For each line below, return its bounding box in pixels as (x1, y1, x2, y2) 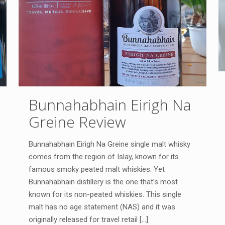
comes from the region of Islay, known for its (28, 152, 179, 162)
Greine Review (28, 111, 126, 133)
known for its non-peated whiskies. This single (28, 190, 181, 199)
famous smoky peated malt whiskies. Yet (28, 165, 165, 174)
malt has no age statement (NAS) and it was (28, 202, 175, 212)
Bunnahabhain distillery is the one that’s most (28, 177, 178, 187)
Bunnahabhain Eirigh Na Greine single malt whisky (28, 140, 190, 149)
